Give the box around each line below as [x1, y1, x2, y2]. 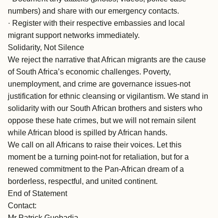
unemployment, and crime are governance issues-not [8, 80, 190, 88]
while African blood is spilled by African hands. [8, 128, 167, 137]
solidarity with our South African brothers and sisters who [8, 104, 202, 112]
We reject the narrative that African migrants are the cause [8, 55, 206, 64]
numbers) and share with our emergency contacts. [8, 7, 179, 15]
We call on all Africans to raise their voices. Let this [8, 141, 182, 149]
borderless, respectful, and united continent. [8, 177, 158, 185]
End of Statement [8, 189, 67, 198]
